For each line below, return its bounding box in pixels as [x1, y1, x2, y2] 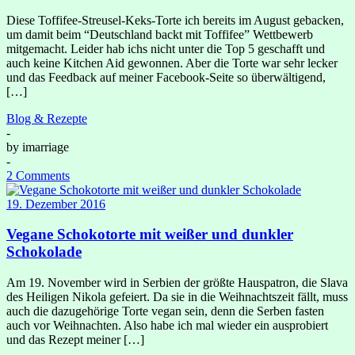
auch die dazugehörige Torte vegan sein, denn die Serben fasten [6, 304, 324, 319]
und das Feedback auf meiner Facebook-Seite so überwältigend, [6, 70, 326, 84]
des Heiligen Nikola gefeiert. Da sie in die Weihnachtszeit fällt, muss [6, 290, 348, 304]
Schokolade [6, 243, 82, 261]
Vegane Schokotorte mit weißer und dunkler [6, 226, 293, 243]
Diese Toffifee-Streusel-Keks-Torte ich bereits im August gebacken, [6, 13, 344, 27]
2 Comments [6, 168, 70, 182]
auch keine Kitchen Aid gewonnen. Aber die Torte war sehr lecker [6, 55, 338, 70]
